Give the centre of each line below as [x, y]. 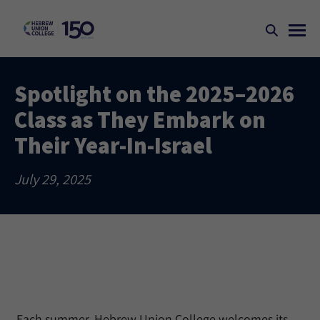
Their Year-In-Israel [113, 145]
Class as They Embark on [140, 119]
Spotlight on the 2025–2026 [154, 94]
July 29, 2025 [52, 179]
